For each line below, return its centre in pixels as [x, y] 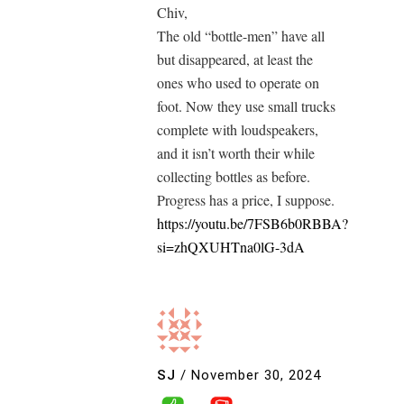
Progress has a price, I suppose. [246, 200]
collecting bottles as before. [234, 176]
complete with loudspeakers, [238, 129]
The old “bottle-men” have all [241, 36]
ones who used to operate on [238, 83]
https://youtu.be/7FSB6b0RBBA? [252, 223]
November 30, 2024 [256, 375]
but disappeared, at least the [235, 59]
